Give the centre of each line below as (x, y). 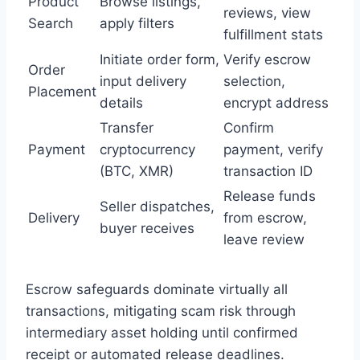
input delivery (143, 82)
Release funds (270, 196)
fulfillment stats (273, 35)
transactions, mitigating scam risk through (161, 311)
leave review (264, 240)
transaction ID (268, 172)
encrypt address (276, 103)
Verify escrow (267, 60)
